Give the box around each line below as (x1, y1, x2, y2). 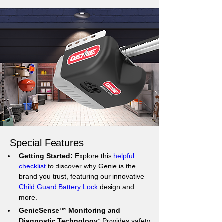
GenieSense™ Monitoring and (19, 206, 122, 214)
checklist (19, 162, 46, 170)
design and (100, 183, 136, 191)
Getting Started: (19, 152, 73, 160)
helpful (113, 152, 136, 160)
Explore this (73, 152, 113, 160)
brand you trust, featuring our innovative (19, 172, 146, 180)
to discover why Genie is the (46, 162, 138, 170)
